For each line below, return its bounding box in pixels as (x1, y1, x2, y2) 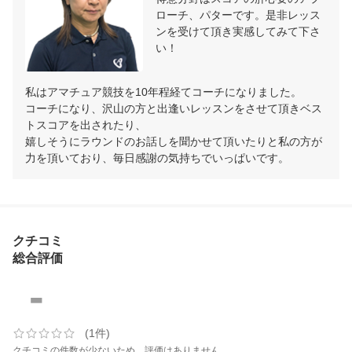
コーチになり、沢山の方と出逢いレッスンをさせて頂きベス (25, 102, 322, 115)
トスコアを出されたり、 (25, 119, 146, 132)
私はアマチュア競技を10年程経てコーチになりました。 (25, 86, 302, 99)
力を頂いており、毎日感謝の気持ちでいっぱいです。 (25, 152, 289, 165)
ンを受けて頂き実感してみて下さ (156, 25, 321, 38)
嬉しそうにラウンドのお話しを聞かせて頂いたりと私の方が (25, 135, 322, 148)
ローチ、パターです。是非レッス (156, 9, 321, 22)
